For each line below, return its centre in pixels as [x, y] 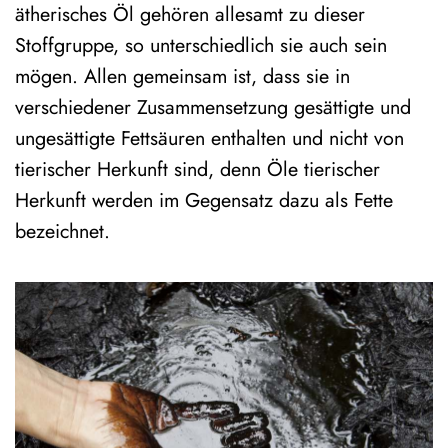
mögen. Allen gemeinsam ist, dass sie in [182, 76]
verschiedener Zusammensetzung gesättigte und [213, 107]
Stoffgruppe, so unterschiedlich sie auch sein [201, 45]
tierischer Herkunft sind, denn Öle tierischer [197, 169]
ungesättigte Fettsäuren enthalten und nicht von [209, 138]
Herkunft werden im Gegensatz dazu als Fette [204, 200]
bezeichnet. [62, 231]
